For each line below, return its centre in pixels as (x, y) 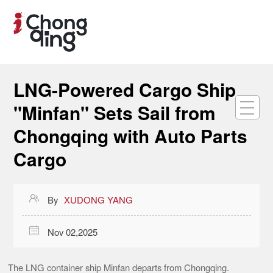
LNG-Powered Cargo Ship (125, 89)
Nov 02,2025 (72, 232)
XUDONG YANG (99, 200)
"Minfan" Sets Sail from (115, 112)
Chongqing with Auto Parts (131, 135)
